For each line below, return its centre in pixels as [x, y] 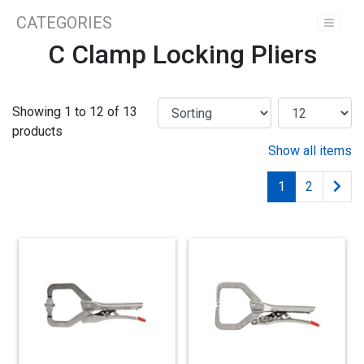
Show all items [310, 151]
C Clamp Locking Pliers [182, 55]
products [37, 132]
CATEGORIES [64, 23]
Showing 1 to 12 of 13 [75, 112]
